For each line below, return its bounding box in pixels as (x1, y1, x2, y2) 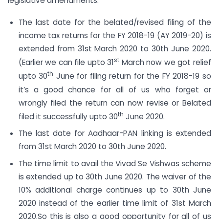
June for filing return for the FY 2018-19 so (53, 71, 211, 82)
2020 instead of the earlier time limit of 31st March (18, 198, 211, 209)
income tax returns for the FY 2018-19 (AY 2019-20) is (18, 30, 211, 41)
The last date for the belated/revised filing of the (18, 17, 211, 28)
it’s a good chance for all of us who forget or (18, 84, 211, 95)
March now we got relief (119, 57, 211, 68)
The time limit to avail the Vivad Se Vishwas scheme (18, 158, 211, 169)
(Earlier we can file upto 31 (18, 57, 114, 68)
